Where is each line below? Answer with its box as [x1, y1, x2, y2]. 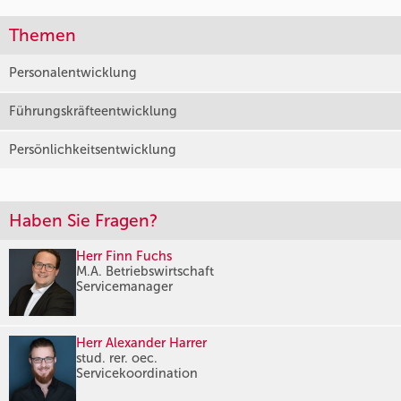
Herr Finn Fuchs [76, 248, 172, 265]
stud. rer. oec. [76, 350, 158, 367]
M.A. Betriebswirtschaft [76, 263, 214, 280]
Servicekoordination [76, 365, 198, 382]
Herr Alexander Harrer [76, 335, 207, 352]
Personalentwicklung [9, 64, 137, 81]
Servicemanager [76, 278, 173, 295]
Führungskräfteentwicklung [9, 103, 177, 120]
